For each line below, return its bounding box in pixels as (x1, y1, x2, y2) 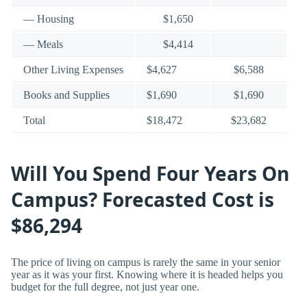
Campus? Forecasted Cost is (11, 186, 274, 213)
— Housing (23, 13, 74, 25)
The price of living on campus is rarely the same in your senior (11, 256, 280, 269)
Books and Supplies (23, 89, 110, 101)
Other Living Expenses (23, 64, 123, 76)
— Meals (23, 38, 63, 51)
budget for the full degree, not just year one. (11, 281, 199, 293)
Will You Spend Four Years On (11, 160, 289, 187)
